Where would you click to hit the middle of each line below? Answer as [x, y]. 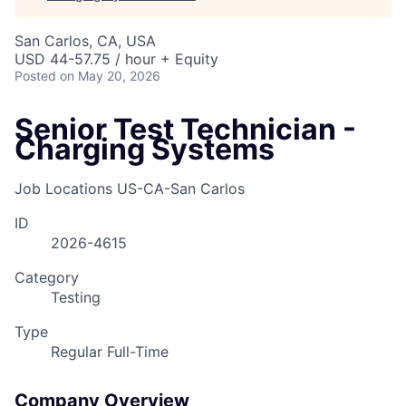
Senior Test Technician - [185, 129]
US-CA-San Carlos [181, 189]
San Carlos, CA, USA [85, 41]
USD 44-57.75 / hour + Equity [116, 59]
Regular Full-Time [110, 352]
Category [47, 278]
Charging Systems [145, 149]
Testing [76, 298]
